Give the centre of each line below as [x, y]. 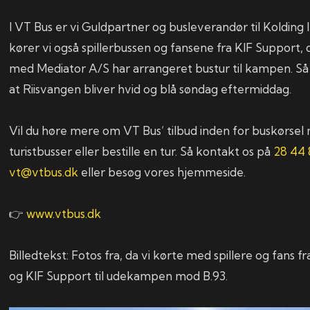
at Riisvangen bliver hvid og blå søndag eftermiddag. [151, 89]
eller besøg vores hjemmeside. [162, 172]
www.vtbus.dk [64, 214]
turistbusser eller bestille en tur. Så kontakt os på [142, 152]
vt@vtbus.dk [44, 172]
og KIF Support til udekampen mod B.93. [119, 276]
